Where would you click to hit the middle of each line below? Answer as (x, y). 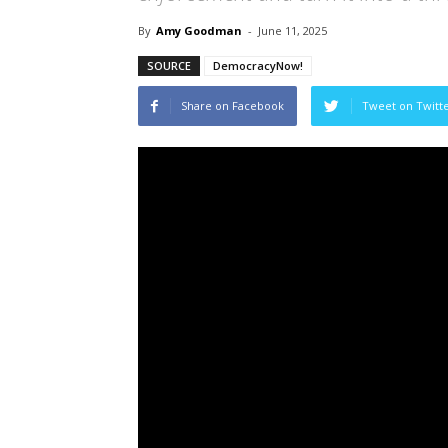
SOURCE (169, 66)
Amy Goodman (199, 31)
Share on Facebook (232, 106)
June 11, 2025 (292, 31)
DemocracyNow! (258, 66)
